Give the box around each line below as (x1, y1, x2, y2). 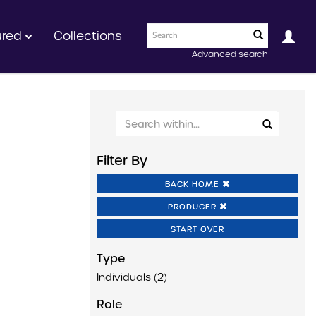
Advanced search (192, 49, 268, 59)
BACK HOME (164, 179, 222, 189)
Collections (54, 28, 122, 44)
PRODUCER (167, 202, 219, 212)
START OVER (171, 224, 224, 234)
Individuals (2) (97, 271, 167, 284)
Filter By (97, 152, 147, 169)
